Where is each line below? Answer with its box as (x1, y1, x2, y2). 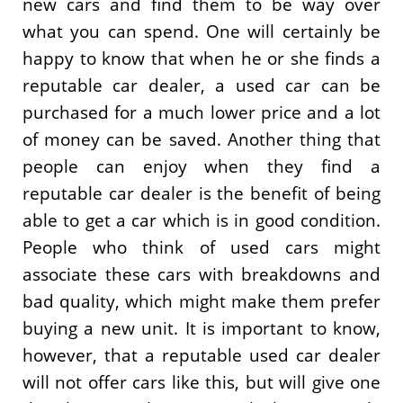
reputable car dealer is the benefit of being (22, 180, 381, 205)
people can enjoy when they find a (22, 153, 381, 178)
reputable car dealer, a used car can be (22, 72, 381, 97)
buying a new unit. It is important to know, (22, 315, 381, 340)
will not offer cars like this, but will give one (22, 369, 381, 394)
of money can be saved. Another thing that (22, 126, 381, 151)
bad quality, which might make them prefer (22, 288, 381, 313)
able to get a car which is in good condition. (22, 207, 381, 232)
